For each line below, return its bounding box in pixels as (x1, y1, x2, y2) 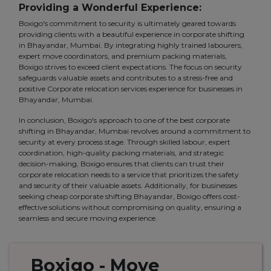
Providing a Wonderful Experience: (19, 2, 201, 14)
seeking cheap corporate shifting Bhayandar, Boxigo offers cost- (19, 192, 240, 201)
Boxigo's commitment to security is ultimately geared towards (19, 19, 236, 28)
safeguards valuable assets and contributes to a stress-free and (19, 73, 233, 83)
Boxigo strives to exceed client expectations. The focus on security (19, 62, 242, 72)
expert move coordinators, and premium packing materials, (19, 51, 227, 61)
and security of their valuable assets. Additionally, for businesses (19, 181, 237, 191)
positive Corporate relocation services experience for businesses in (19, 84, 243, 94)
